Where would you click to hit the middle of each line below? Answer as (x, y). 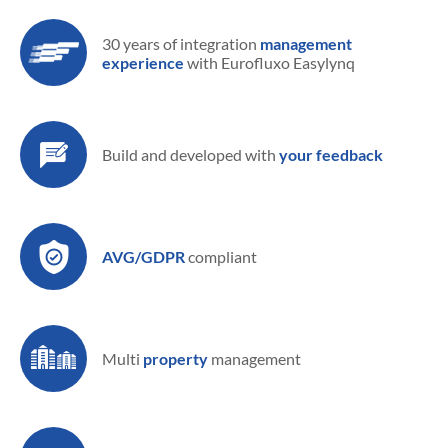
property (175, 358)
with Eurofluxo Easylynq (269, 62)
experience (143, 62)
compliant (221, 256)
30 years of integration (179, 43)
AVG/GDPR (143, 256)
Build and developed (172, 154)
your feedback (331, 154)
